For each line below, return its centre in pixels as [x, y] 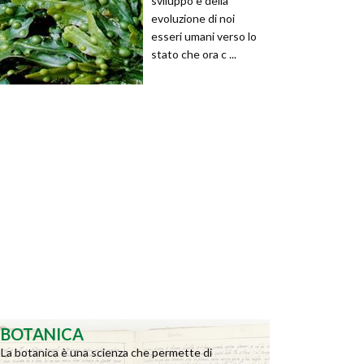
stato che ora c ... [194, 54]
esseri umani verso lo [204, 36]
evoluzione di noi [193, 18]
